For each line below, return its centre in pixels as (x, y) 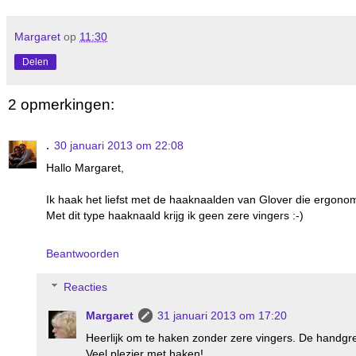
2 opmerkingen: (61, 104)
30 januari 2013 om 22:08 (119, 146)
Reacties (86, 286)
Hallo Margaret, (85, 168)
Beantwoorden (83, 254)
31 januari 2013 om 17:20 (222, 315)
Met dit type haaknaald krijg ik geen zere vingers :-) (175, 216)
